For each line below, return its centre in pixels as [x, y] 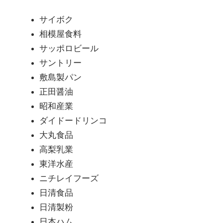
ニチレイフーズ [69, 178]
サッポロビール [69, 49]
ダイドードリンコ [73, 121]
